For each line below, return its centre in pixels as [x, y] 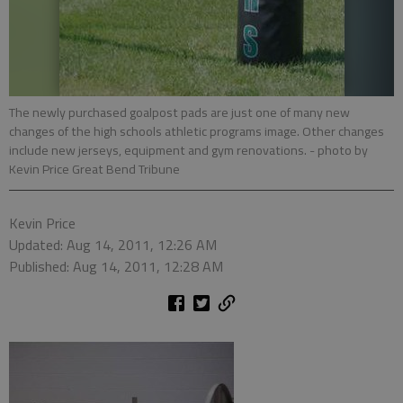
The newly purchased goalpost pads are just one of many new [179, 112]
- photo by [339, 150]
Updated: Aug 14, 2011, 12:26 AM [113, 245]
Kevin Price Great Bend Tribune [94, 169]
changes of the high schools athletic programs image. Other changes [197, 131]
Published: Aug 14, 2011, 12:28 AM [116, 266]
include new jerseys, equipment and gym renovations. [159, 150]
